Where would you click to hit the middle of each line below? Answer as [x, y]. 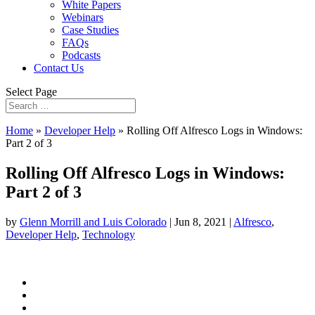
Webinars [83, 17]
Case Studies [90, 30]
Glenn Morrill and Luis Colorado [93, 221]
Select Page [31, 92]
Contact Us [59, 68]
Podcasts [81, 55]
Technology [109, 234]
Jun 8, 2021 [200, 221]
